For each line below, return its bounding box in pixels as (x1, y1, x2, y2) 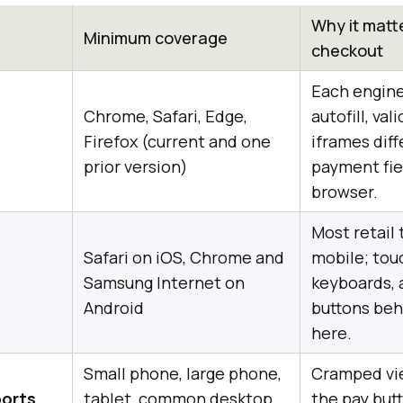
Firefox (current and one (84, 130, 271, 152)
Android (84, 297, 144, 318)
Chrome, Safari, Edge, (84, 105, 247, 127)
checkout (311, 40, 383, 61)
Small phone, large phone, (84, 363, 282, 384)
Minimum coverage (84, 27, 228, 49)
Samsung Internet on (84, 272, 245, 293)
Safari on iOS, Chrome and (84, 246, 284, 268)
